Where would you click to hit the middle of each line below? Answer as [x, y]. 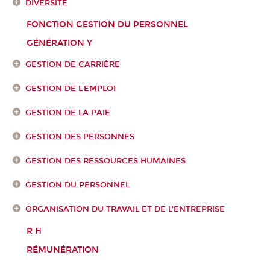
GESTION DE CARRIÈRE [72, 65]
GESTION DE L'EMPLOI [70, 89]
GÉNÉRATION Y [59, 43]
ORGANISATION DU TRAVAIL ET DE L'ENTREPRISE [125, 209]
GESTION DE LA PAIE [67, 113]
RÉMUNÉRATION [62, 250]
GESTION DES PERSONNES [80, 137]
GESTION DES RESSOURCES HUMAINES [105, 161]
